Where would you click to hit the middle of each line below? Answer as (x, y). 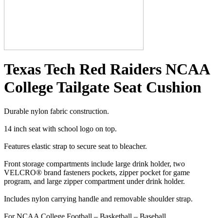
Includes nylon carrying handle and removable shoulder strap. (98, 199)
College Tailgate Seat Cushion (103, 87)
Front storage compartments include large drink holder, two (94, 163)
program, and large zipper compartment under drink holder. (94, 181)
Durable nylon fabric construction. (56, 111)
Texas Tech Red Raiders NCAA (107, 69)
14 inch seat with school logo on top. (60, 128)
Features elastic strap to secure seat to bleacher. (75, 146)
